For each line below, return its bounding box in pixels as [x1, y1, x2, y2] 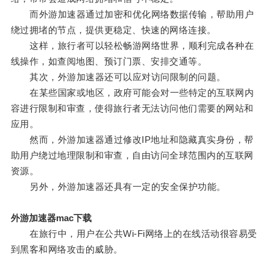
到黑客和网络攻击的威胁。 [10, 244, 123, 255]
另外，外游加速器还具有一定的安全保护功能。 [10, 181, 226, 192]
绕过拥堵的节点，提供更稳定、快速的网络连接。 [10, 25, 216, 36]
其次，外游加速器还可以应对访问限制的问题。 [10, 72, 226, 83]
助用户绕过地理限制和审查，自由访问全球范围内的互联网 [10, 150, 254, 161]
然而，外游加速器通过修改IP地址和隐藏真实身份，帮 [10, 134, 254, 145]
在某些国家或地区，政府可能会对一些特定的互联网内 [10, 87, 254, 98]
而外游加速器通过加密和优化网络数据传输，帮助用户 [10, 9, 254, 20]
